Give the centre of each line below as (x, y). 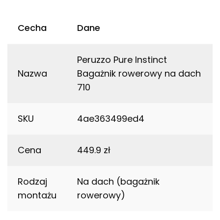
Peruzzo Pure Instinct (122, 60)
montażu (37, 195)
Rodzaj (32, 182)
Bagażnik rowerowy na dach (139, 74)
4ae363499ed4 (111, 119)
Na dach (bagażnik (118, 182)
